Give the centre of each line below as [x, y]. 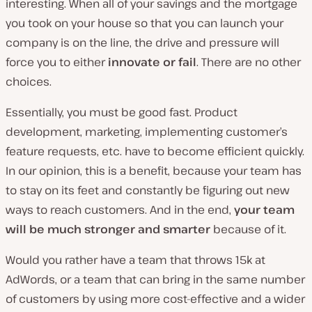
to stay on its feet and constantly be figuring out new [148, 190]
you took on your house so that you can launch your [145, 23]
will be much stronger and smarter [108, 229]
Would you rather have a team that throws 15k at [135, 260]
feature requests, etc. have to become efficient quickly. [155, 151]
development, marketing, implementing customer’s [147, 132]
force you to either [57, 62]
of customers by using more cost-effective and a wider [155, 299]
